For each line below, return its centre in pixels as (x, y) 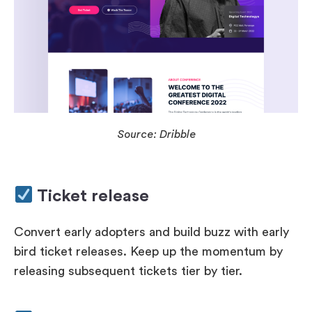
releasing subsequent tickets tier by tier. (128, 271)
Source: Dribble (156, 134)
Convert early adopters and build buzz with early (151, 232)
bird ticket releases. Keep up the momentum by (148, 251)
